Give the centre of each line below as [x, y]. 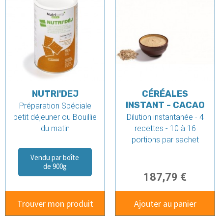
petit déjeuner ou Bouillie [55, 117]
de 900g [55, 166]
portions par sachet [165, 140]
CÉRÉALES [165, 94]
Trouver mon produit [55, 203]
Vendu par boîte [55, 158]
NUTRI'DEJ [55, 94]
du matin [55, 129]
